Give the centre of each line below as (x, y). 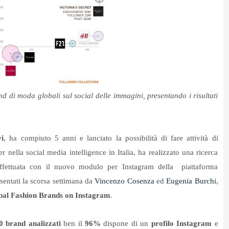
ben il (73, 224)
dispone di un (126, 224)
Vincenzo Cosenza (124, 181)
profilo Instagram (181, 224)
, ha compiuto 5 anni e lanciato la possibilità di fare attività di (111, 138)
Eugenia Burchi (191, 181)
